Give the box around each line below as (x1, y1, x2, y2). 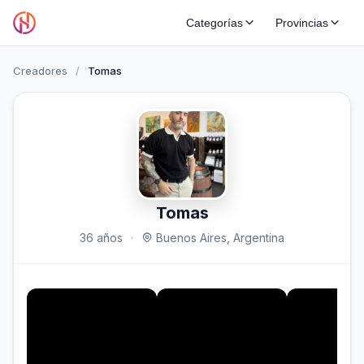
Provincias (275, 16, 328, 29)
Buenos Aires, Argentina (153, 231, 284, 245)
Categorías (186, 16, 243, 29)
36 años (80, 231, 123, 245)
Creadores (13, 64, 67, 77)
